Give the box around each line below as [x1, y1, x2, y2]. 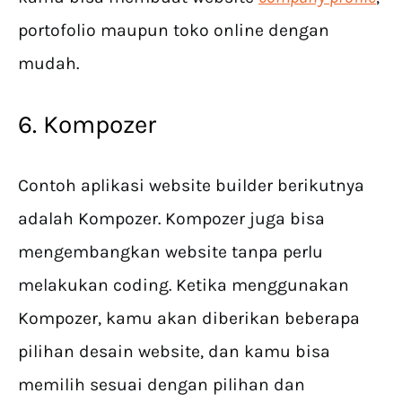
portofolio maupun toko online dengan [18, 20, 329, 41]
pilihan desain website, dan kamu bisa [18, 341, 330, 363]
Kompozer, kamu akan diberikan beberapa [18, 308, 360, 329]
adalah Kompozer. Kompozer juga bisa [18, 208, 325, 230]
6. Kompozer [18, 109, 156, 140]
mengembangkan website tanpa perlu [18, 241, 323, 263]
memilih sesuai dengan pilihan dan [18, 374, 305, 396]
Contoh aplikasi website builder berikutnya [18, 175, 364, 197]
